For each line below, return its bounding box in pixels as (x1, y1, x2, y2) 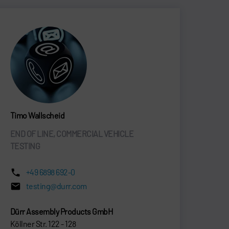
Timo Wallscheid (10, 110, 65, 120)
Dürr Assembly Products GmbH (10, 206, 113, 216)
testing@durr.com (26, 180, 87, 191)
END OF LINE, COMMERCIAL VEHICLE (10, 128, 134, 139)
